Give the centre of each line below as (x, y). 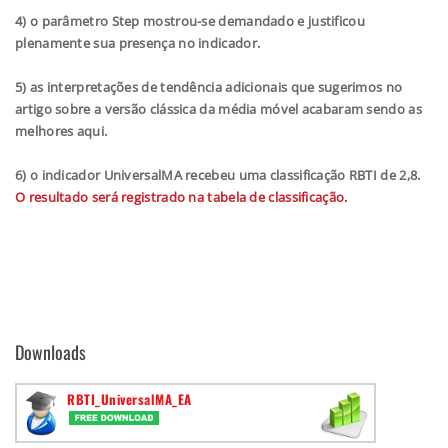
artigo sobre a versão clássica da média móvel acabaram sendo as (218, 108)
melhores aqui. (61, 130)
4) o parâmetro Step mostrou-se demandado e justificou (190, 20)
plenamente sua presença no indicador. (138, 42)
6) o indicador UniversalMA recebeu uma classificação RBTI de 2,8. (218, 174)
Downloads (50, 351)
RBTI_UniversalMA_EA (129, 398)
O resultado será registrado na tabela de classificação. (181, 196)
